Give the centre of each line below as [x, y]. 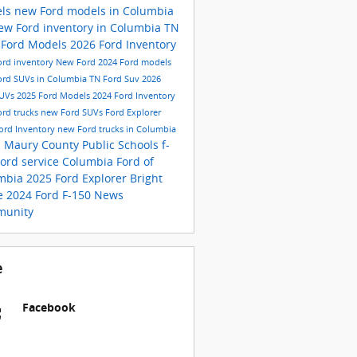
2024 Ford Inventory [133, 95]
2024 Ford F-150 [50, 194]
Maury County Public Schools [82, 144]
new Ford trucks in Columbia [116, 129]
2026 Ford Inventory [123, 44]
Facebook [49, 307]
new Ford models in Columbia [94, 10]
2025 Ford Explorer [78, 178]
